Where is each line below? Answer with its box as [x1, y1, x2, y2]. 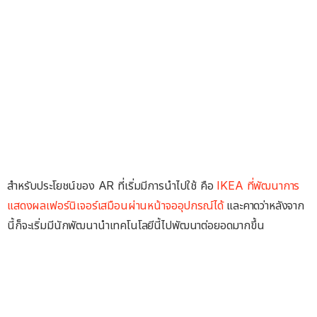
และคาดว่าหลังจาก [223, 198, 305, 213]
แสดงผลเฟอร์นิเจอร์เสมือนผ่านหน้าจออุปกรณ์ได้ [7, 198, 224, 213]
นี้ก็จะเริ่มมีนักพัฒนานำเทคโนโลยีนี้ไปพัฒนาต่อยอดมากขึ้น [7, 218, 265, 233]
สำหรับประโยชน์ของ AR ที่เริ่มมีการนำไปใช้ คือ [7, 178, 214, 193]
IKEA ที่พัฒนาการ [213, 178, 300, 193]
